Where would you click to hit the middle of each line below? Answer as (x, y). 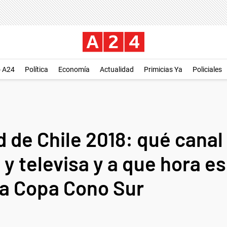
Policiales (207, 69)
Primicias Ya (163, 69)
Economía (74, 69)
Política (36, 69)
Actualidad (117, 69)
